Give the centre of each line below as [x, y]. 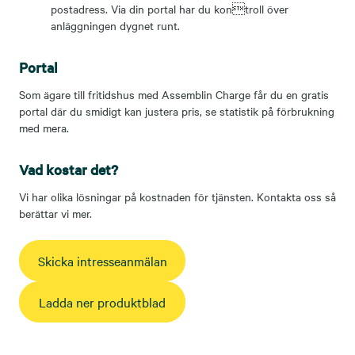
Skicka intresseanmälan [102, 260]
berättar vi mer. [57, 213]
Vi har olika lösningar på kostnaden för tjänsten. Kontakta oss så [177, 196]
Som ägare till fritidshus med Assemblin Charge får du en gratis [174, 94]
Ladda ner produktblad [102, 302]
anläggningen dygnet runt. [115, 25]
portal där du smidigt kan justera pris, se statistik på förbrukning [177, 111]
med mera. [44, 127]
